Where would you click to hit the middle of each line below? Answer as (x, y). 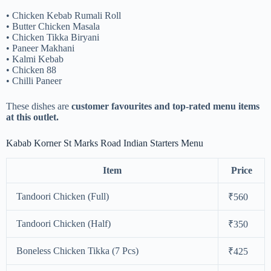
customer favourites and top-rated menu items (165, 106)
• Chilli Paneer (34, 81)
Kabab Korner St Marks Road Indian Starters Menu (105, 143)
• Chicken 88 (31, 70)
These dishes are (39, 106)
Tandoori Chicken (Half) (64, 224)
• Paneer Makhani (40, 48)
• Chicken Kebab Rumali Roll (64, 16)
